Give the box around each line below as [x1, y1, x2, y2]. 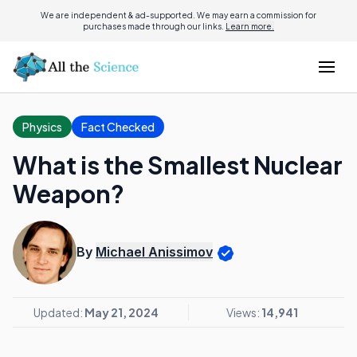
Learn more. [226, 22, 274, 31]
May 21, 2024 [84, 305, 159, 320]
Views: [226, 305, 261, 320]
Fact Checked [81, 120, 155, 134]
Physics [22, 120, 62, 134]
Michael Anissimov [96, 244, 213, 261]
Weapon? [13, 178, 124, 209]
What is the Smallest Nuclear [13, 150, 343, 180]
